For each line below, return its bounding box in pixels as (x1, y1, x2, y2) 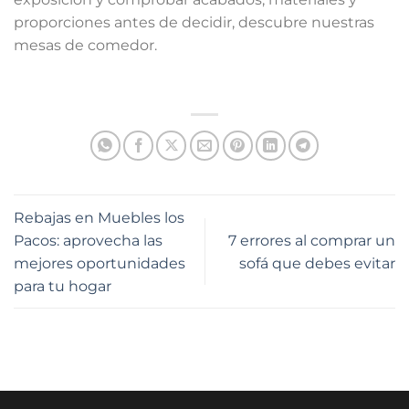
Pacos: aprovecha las (14, 231, 163, 249)
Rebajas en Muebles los (14, 208, 184, 226)
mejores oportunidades (14, 254, 185, 272)
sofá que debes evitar (239, 254, 395, 272)
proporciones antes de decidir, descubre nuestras (14, 14, 374, 32)
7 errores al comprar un (228, 231, 395, 249)
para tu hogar (14, 277, 111, 295)
